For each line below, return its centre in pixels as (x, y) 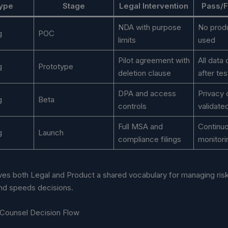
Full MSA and (140, 126)
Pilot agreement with (154, 60)
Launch (51, 132)
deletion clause (144, 73)
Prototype (55, 66)
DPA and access (147, 93)
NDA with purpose (149, 27)
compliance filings (149, 139)
